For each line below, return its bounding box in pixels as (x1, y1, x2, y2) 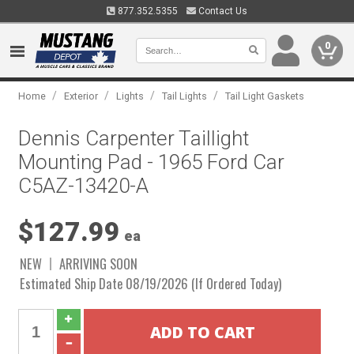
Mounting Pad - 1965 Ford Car (18, 150, 285, 174)
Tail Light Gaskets (225, 90, 305, 102)
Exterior (64, 90, 99, 102)
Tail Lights (162, 90, 208, 102)
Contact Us (196, 6, 247, 17)
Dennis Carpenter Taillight (18, 126, 250, 150)
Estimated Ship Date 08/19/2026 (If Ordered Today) (20, 273, 282, 293)
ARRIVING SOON (59, 254, 138, 273)
